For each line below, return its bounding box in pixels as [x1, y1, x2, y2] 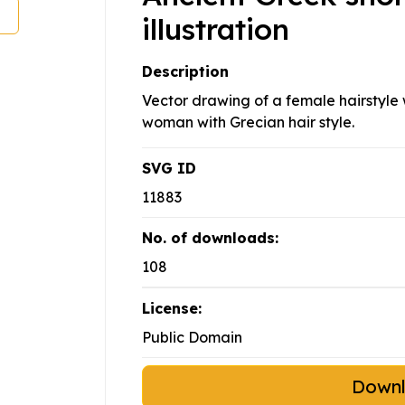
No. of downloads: [142, 229, 278, 248]
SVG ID [142, 159, 196, 178]
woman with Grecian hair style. [142, 113, 354, 132]
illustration [142, 11, 289, 48]
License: [142, 299, 202, 318]
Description [142, 62, 229, 81]
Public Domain [142, 328, 242, 347]
